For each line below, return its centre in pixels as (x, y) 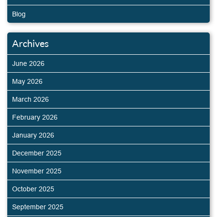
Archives (31, 43)
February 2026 (35, 117)
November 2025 (37, 171)
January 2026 (33, 135)
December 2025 (37, 153)
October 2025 (33, 189)
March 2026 (31, 99)
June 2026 (28, 63)
